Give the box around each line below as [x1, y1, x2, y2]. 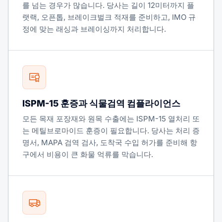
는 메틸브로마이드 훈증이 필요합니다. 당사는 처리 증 [22, 126, 200, 135]
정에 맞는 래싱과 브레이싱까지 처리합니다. [22, 24, 166, 34]
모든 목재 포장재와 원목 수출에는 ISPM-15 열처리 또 [22, 114, 200, 123]
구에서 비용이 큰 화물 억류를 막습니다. [22, 150, 153, 159]
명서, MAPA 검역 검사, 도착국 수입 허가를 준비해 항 [22, 138, 197, 147]
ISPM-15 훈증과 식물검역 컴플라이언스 [22, 98, 180, 109]
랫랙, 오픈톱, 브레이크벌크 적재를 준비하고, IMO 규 [22, 12, 196, 22]
